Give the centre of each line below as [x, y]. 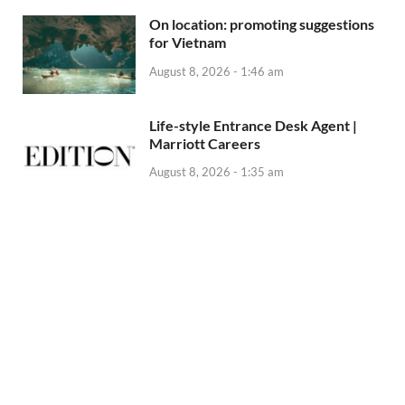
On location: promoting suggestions [262, 24]
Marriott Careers [205, 143]
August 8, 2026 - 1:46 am [217, 72]
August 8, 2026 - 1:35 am [217, 172]
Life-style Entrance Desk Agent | [253, 125]
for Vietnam [188, 42]
